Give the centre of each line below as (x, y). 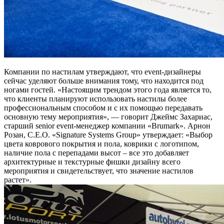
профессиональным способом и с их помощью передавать (103, 108)
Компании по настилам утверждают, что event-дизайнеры (102, 72)
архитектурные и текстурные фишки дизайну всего (92, 162)
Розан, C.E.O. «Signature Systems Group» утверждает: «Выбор (108, 135)
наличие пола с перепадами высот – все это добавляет (96, 153)
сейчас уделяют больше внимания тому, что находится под (104, 81)
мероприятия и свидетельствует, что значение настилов (99, 171)
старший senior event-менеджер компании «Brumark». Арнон (107, 126)
